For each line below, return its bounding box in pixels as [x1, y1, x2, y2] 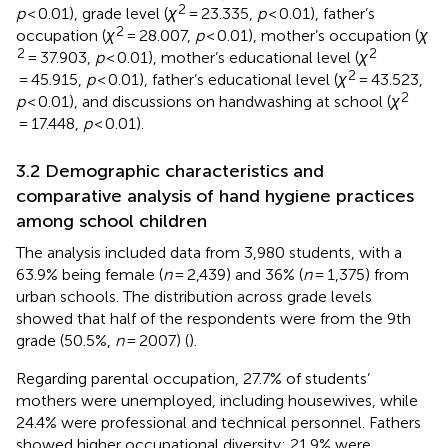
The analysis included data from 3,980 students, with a [16, 242, 402, 262]
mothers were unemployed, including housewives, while [16, 390, 418, 410]
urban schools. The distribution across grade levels [16, 286, 372, 306]
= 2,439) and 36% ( [172, 264, 303, 284]
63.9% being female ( [16, 264, 163, 284]
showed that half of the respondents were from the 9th [16, 308, 411, 328]
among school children [16, 209, 207, 232]
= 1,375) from [312, 264, 409, 284]
